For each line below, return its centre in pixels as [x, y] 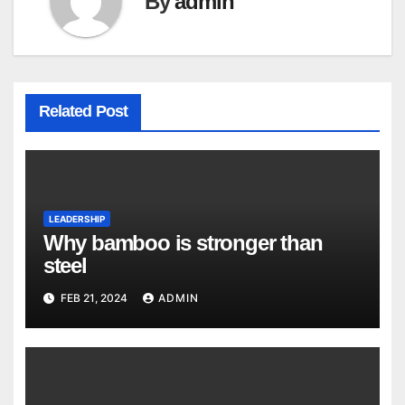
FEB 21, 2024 [94, 297]
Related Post [83, 111]
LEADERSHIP [76, 219]
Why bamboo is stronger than [183, 243]
